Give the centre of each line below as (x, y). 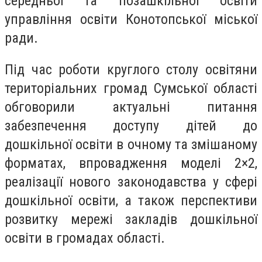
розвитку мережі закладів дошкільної (131, 219)
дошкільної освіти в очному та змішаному (131, 144)
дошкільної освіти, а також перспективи (131, 200)
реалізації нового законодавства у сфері (131, 182)
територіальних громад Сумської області (131, 88)
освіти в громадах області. (85, 238)
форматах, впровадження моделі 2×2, (131, 163)
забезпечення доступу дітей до (131, 125)
